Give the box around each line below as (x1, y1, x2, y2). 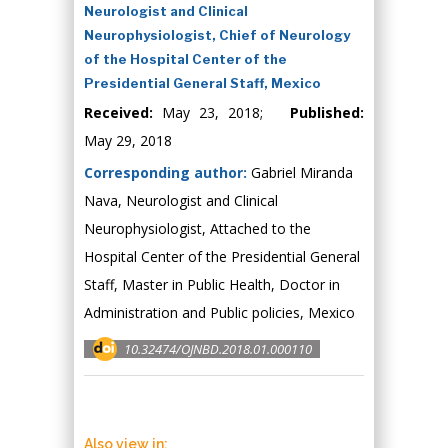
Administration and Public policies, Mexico (84, 303, 355, 322)
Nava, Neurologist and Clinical (84, 191, 278, 210)
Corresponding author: (84, 163, 247, 182)
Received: (84, 103, 153, 122)
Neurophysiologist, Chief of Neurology (84, 27, 350, 43)
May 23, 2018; (153, 103, 290, 122)
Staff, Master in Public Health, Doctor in (84, 275, 340, 294)
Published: (290, 103, 364, 122)
